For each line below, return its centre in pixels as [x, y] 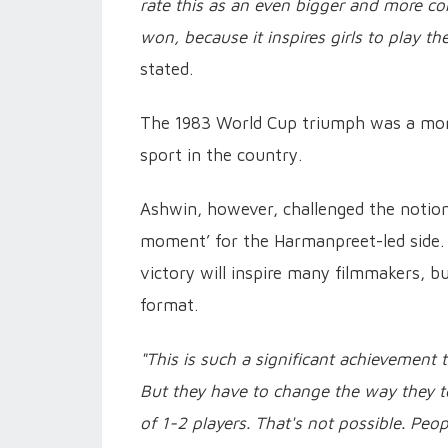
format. [169, 304]
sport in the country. [221, 154]
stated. [166, 68]
